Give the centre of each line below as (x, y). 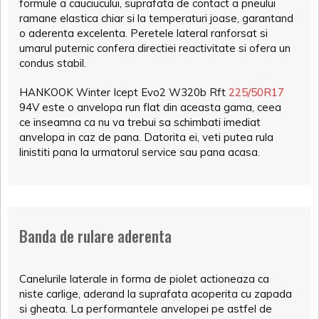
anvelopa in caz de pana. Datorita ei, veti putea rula (146, 137)
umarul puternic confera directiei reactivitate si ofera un (155, 48)
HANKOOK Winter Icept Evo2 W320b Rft (124, 93)
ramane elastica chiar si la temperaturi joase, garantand (156, 19)
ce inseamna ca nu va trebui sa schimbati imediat (140, 122)
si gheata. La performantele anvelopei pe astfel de (146, 309)
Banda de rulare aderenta (95, 236)
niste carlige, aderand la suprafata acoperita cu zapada (156, 294)
